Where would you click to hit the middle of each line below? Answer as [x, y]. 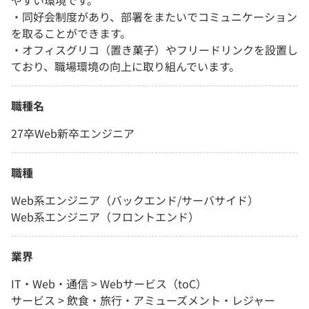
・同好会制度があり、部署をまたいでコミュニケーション [154, 17]
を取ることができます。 [71, 33]
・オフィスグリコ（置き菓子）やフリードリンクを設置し [154, 50]
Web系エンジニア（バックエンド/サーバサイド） [135, 200]
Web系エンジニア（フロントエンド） [105, 217]
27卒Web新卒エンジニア [73, 133]
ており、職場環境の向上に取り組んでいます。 [126, 67]
